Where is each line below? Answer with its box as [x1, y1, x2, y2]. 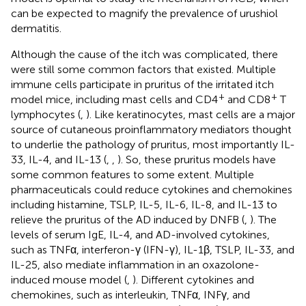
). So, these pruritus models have [117, 152, 276, 166]
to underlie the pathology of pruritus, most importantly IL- [11, 137, 295, 151]
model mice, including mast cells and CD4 [11, 92, 218, 106]
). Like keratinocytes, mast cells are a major [86, 107, 295, 121]
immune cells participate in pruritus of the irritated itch [11, 77, 274, 91]
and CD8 [225, 92, 270, 106]
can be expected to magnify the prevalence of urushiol [11, 6, 278, 20]
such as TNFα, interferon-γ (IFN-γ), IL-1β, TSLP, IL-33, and [11, 242, 294, 256]
